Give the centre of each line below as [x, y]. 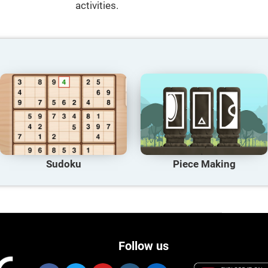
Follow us [144, 246]
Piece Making [204, 164]
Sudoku [63, 164]
